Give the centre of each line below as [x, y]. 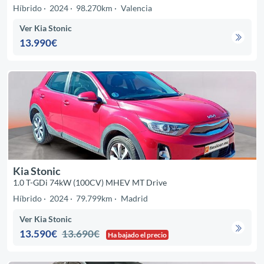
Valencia [136, 8]
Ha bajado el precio [138, 235]
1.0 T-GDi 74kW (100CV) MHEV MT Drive [90, 183]
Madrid [134, 199]
